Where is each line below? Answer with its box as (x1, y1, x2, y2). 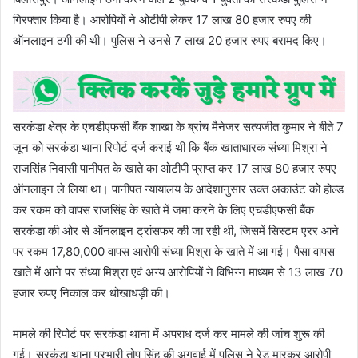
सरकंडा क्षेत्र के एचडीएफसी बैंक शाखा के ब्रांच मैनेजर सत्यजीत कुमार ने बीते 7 (13, 119, 344, 135)
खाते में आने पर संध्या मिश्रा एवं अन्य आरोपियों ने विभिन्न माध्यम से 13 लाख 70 (13, 265, 343, 280)
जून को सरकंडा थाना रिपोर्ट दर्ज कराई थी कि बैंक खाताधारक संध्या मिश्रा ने (13, 140, 328, 156)
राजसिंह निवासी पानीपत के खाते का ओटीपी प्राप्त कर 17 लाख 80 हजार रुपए (13, 161, 336, 177)
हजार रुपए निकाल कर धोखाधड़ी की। (13, 285, 170, 301)
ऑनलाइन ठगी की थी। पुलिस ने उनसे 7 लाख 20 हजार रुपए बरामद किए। (13, 32, 327, 48)
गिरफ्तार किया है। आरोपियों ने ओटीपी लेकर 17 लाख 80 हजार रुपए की (13, 11, 311, 27)
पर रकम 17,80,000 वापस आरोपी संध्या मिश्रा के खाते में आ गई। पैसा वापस (13, 244, 335, 260)
